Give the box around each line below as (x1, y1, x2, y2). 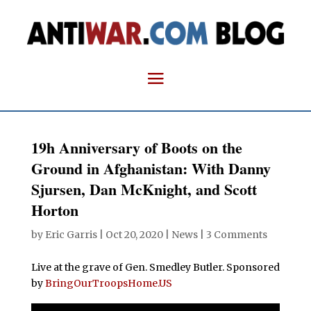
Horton (31, 198, 78, 221)
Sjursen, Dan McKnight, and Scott (31, 177, 257, 201)
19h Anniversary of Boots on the (31, 135, 242, 159)
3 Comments (205, 228, 267, 241)
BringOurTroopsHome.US (44, 276, 172, 289)
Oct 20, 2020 (105, 228, 163, 241)
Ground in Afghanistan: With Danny (31, 156, 271, 180)
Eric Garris (44, 228, 97, 241)
